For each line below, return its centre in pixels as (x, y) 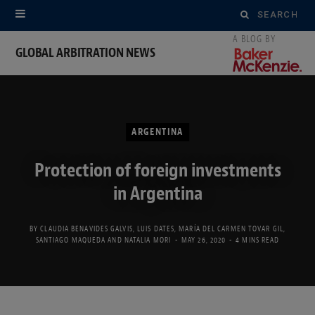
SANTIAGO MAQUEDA (71, 239)
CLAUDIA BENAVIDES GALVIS (86, 228)
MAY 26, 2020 (204, 239)
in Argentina (157, 193)
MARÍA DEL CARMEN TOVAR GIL (231, 228)
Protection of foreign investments (157, 170)
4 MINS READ (258, 239)
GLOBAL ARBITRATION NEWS (85, 53)
